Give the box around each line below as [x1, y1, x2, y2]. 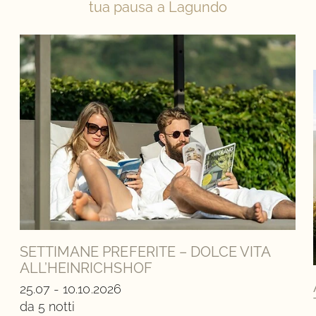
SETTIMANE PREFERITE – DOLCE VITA [20, 243, 270, 261]
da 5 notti [20, 299, 75, 315]
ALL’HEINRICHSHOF [20, 260, 152, 277]
